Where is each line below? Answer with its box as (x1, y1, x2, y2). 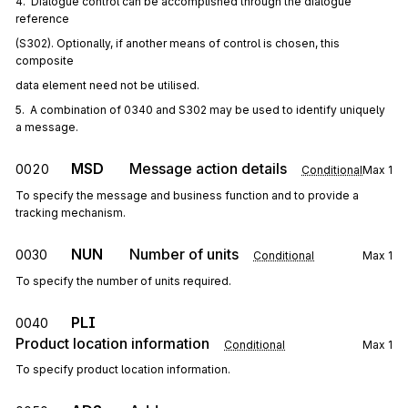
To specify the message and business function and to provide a (15, 189, 359, 202)
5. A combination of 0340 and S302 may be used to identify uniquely (15, 103, 385, 117)
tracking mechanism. (15, 206, 126, 219)
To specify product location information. (15, 362, 230, 376)
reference (15, 12, 69, 25)
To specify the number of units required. (15, 274, 231, 288)
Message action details (129, 159, 287, 178)
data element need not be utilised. (15, 78, 199, 92)
